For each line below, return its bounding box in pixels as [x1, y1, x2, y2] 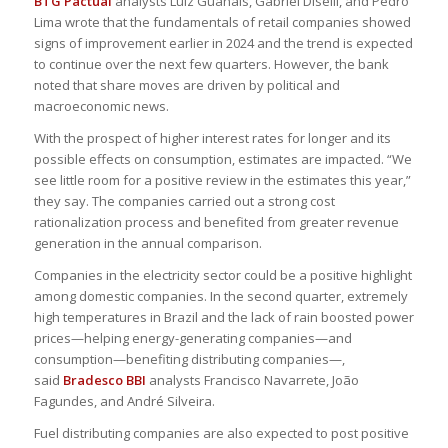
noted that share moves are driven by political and [33, 75, 340, 94]
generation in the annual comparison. [33, 233, 262, 252]
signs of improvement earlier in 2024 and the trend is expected [33, 33, 413, 52]
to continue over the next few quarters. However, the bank [33, 54, 389, 73]
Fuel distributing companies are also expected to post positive [33, 423, 409, 442]
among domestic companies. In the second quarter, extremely [33, 286, 408, 305]
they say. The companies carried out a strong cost [33, 191, 335, 210]
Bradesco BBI [62, 370, 146, 389]
